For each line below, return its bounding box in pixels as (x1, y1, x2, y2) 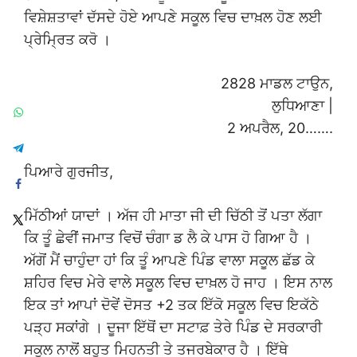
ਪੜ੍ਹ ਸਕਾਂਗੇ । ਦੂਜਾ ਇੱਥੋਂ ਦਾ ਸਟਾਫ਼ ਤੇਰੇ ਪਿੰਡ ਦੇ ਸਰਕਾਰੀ (24, 319, 322, 336)
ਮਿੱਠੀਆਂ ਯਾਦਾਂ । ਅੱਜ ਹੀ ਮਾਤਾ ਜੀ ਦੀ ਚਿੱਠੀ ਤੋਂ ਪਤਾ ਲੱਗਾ (24, 207, 322, 225)
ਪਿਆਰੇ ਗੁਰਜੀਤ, (24, 163, 113, 181)
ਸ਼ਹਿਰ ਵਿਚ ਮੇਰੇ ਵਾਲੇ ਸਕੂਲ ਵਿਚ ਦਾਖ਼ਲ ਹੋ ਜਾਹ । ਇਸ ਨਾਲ (24, 274, 332, 292)
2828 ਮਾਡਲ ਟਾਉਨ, (221, 75, 333, 92)
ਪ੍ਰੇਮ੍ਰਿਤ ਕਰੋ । (24, 31, 111, 49)
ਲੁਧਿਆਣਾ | (272, 97, 333, 115)
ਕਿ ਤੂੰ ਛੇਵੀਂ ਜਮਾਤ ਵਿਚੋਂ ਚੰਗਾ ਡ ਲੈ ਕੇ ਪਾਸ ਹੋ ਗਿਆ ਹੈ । (24, 229, 312, 247)
